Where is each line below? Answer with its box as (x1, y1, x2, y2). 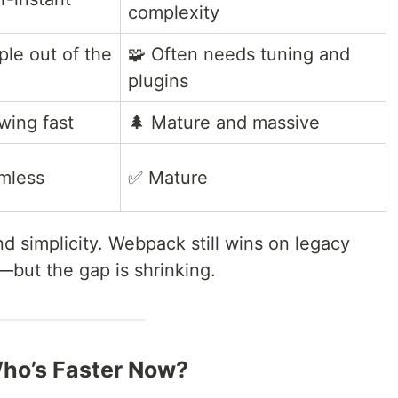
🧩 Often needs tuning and (128, 44, 350, 66)
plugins (128, 70, 188, 92)
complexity (128, 2, 219, 24)
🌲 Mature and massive (128, 112, 320, 134)
